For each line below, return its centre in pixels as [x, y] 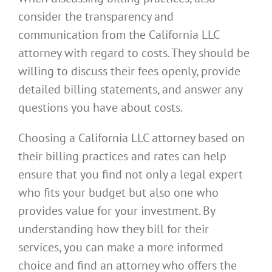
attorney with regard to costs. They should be [134, 53]
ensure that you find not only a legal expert [131, 175]
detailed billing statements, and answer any [130, 90]
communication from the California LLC [119, 35]
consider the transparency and [96, 17]
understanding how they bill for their [114, 229]
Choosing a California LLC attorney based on [131, 138]
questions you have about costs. [100, 108]
